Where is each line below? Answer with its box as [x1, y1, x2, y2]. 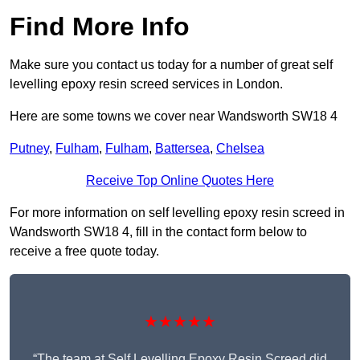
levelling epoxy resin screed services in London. [10, 77, 283, 92]
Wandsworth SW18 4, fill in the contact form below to [10, 225, 307, 239]
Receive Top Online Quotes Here [86, 174, 274, 188]
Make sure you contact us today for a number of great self [10, 58, 333, 72]
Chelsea [216, 141, 264, 156]
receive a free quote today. [10, 244, 159, 259]
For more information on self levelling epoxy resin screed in [10, 206, 345, 220]
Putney [10, 141, 49, 156]
